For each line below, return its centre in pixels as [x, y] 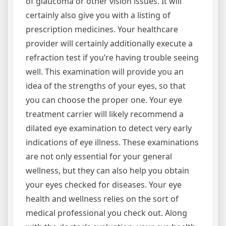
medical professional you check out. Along [106, 213]
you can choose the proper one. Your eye [104, 100]
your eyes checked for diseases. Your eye [104, 184]
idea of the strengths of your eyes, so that [106, 86]
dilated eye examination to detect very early [109, 128]
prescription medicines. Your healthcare [102, 29]
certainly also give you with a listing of [98, 15]
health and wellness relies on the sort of [102, 199]
